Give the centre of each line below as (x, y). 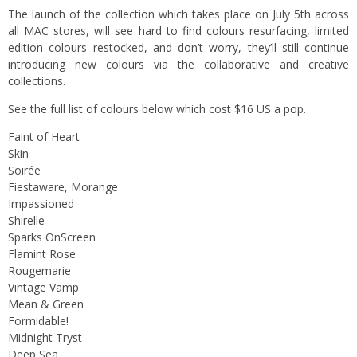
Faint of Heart (44, 137)
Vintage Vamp (43, 288)
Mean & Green (46, 304)
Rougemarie (39, 271)
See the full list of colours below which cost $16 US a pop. (157, 109)
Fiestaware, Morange (63, 187)
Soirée (24, 171)
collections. (37, 81)
